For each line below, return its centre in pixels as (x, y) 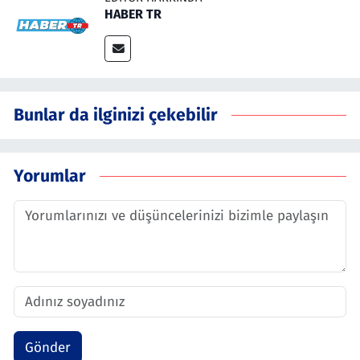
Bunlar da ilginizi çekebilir (116, 115)
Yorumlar (50, 176)
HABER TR (133, 14)
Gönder (47, 347)
